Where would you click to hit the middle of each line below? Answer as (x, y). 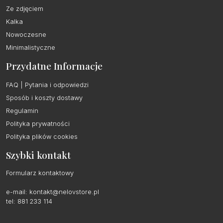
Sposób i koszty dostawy (44, 98)
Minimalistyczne (31, 47)
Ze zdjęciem (25, 8)
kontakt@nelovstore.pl (64, 192)
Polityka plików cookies (42, 136)
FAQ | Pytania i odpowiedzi (47, 85)
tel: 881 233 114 (29, 201)
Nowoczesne (26, 34)
